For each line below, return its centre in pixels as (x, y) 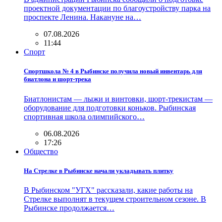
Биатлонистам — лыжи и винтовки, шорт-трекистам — (118, 99)
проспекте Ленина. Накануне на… (83, 17)
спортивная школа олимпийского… (84, 116)
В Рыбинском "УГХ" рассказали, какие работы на (108, 190)
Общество (41, 151)
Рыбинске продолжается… (69, 208)
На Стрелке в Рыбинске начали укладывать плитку (99, 170)
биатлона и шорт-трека (57, 79)
